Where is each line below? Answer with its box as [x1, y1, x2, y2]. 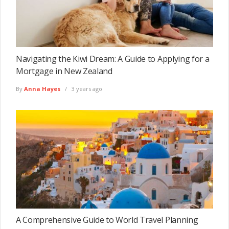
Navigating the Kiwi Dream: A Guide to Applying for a [16, 53, 210, 64]
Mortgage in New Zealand [16, 65, 112, 77]
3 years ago [70, 84, 102, 93]
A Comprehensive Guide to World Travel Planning [16, 214, 198, 226]
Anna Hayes [24, 84, 60, 93]
